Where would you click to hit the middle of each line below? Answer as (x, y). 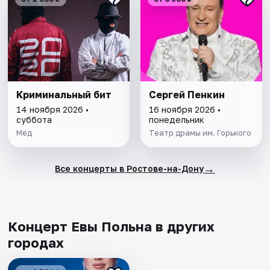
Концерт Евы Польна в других (111, 227)
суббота (34, 120)
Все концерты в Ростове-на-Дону (130, 168)
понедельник (176, 120)
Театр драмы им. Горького (200, 133)
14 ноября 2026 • (53, 110)
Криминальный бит (64, 95)
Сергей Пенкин (187, 95)
